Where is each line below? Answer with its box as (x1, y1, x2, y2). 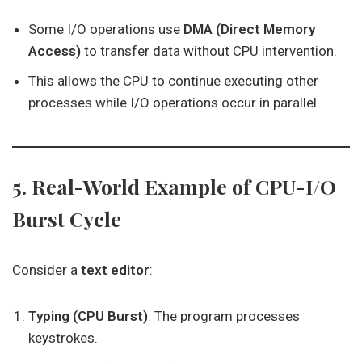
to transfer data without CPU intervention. (81, 43, 337, 59)
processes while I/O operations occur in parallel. (28, 95, 320, 111)
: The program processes (148, 308, 300, 324)
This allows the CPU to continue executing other (28, 73, 318, 89)
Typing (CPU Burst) (28, 308, 148, 324)
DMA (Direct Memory (183, 21, 315, 37)
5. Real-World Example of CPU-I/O (12, 173, 336, 200)
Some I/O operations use (28, 21, 183, 37)
